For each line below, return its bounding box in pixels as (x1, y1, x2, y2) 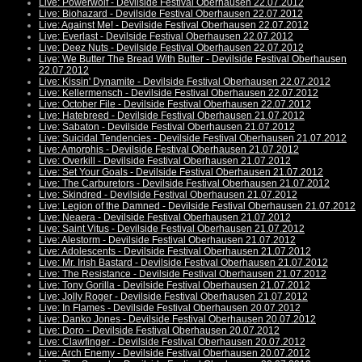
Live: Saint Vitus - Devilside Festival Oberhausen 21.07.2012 (39, 223, 305, 235)
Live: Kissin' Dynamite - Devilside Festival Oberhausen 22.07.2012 (39, 76, 330, 88)
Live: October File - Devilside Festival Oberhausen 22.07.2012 (39, 99, 311, 111)
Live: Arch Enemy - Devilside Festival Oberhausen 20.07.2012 (39, 347, 310, 360)
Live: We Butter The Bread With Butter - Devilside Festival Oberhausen (39, 53, 347, 65)
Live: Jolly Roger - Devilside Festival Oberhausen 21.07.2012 (39, 291, 308, 303)
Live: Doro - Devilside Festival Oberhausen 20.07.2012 (39, 325, 280, 337)
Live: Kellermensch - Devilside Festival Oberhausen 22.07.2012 (39, 87, 318, 99)
